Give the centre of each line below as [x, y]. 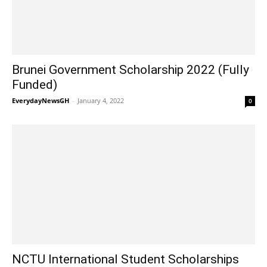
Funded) [35, 84]
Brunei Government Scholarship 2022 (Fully [131, 69]
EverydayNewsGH [41, 100]
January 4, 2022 [101, 100]
